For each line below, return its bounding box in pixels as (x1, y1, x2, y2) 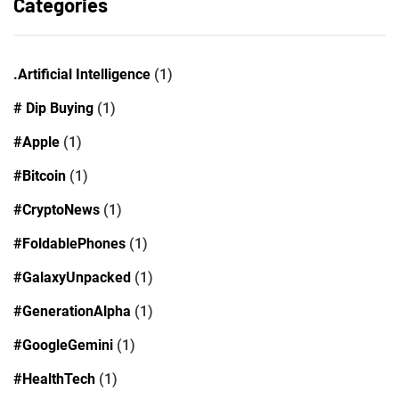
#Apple (13, 133, 60, 151)
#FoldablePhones (13, 234, 126, 252)
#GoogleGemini (13, 336, 113, 354)
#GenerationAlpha (13, 302, 131, 320)
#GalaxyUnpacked (13, 268, 131, 286)
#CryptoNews (13, 200, 100, 218)
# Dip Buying (13, 99, 94, 117)
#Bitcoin (13, 167, 66, 184)
